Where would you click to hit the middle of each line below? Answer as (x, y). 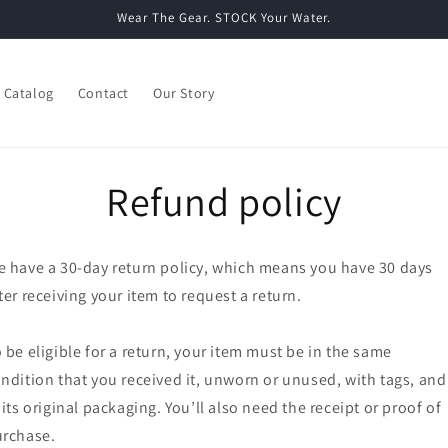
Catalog (28, 93)
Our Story (183, 93)
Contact (103, 93)
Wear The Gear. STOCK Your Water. (224, 17)
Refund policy (224, 200)
